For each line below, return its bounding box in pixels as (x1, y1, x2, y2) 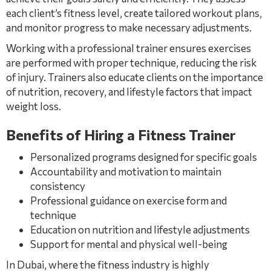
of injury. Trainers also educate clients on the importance (6, 71, 263, 83)
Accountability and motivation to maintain (30, 165, 221, 178)
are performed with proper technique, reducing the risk (6, 56, 256, 69)
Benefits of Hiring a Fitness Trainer (6, 126, 235, 143)
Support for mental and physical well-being (30, 238, 227, 250)
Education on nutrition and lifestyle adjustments (30, 223, 250, 236)
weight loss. (6, 100, 61, 113)
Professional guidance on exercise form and (30, 194, 227, 207)
